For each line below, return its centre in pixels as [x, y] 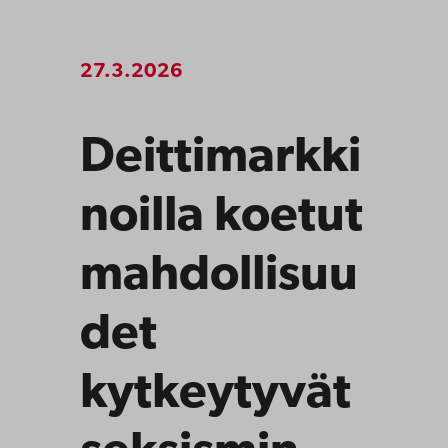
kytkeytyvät [215, 394]
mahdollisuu [219, 276]
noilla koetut [221, 217]
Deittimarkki [220, 158]
